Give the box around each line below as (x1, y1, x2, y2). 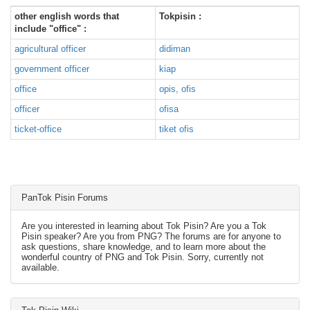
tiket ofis (159, 124, 194, 134)
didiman (159, 44, 190, 54)
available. (21, 262, 60, 273)
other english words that (15, 11, 119, 21)
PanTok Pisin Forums (21, 192, 108, 203)
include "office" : (15, 24, 86, 34)
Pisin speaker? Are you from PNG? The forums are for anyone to (21, 231, 281, 241)
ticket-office (15, 124, 62, 134)
